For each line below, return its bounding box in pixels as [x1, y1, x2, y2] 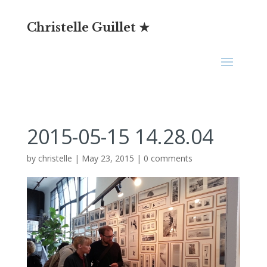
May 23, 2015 [81, 153, 134, 164]
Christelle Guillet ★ [26, 20, 150, 35]
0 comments [143, 153, 193, 164]
